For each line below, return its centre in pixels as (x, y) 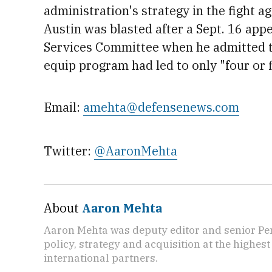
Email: (63, 107)
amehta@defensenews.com (161, 107)
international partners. (101, 258)
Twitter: (69, 151)
